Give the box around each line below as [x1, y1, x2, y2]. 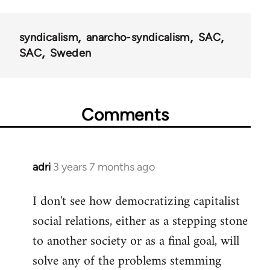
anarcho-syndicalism [86, 31, 190, 45]
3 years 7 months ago [53, 160, 155, 174]
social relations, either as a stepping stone [33, 210, 248, 234]
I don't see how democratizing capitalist [33, 190, 240, 214]
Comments [81, 104, 169, 125]
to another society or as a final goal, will [33, 230, 239, 254]
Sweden [50, 46, 92, 60]
